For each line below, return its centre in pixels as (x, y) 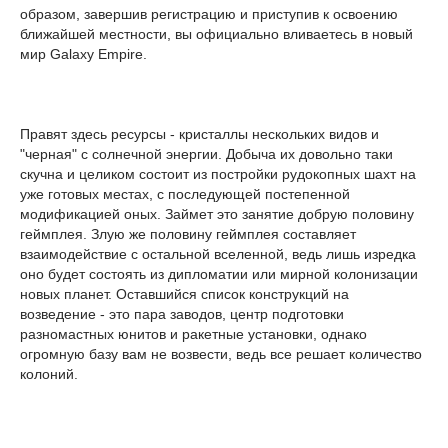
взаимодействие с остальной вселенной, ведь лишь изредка (218, 254)
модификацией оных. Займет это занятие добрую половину (217, 214)
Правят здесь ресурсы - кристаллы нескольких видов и (199, 134)
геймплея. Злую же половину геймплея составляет (188, 234)
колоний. (49, 374)
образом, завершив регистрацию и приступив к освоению (209, 14)
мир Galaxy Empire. (83, 54)
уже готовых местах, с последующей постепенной (185, 194)
